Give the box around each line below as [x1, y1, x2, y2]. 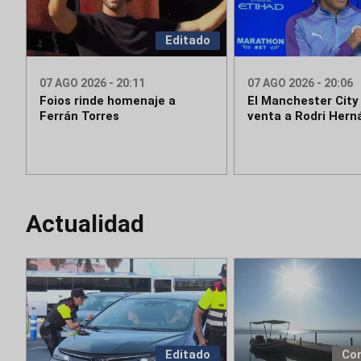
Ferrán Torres [39, 109, 119, 124]
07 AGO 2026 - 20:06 [247, 77, 353, 90]
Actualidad [26, 210, 144, 239]
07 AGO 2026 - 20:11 [39, 77, 145, 90]
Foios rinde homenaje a [39, 93, 176, 109]
